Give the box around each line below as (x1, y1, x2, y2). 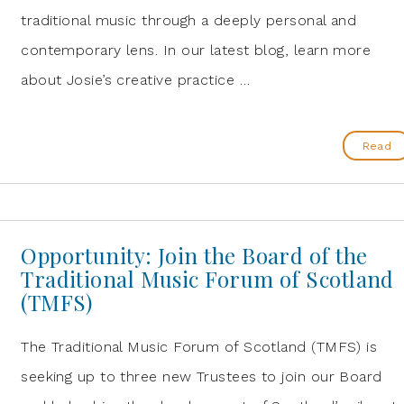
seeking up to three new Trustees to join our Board (21, 368, 382, 385)
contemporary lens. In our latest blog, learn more (21, 41, 372, 59)
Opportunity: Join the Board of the (21, 241, 368, 270)
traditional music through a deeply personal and (21, 12, 357, 29)
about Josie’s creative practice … (21, 71, 251, 88)
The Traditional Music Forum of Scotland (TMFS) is (21, 338, 378, 355)
